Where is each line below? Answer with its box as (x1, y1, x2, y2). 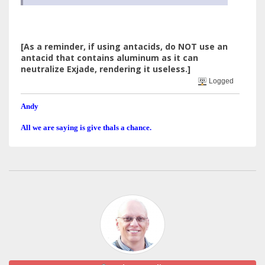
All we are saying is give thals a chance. (21, 122, 151, 132)
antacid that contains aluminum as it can (21, 51, 198, 63)
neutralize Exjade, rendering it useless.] (21, 63, 190, 75)
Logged (207, 76, 234, 85)
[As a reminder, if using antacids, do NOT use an (21, 40, 228, 52)
